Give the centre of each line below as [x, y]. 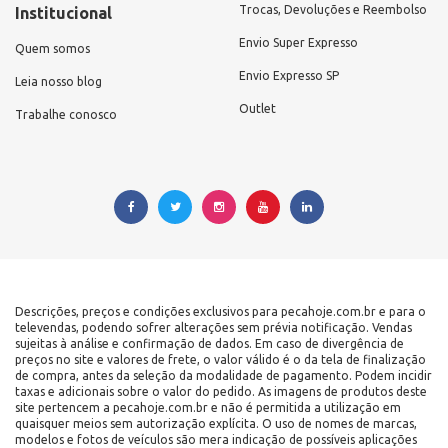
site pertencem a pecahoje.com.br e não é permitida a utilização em [208, 407]
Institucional [63, 12]
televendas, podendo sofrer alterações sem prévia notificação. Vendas [213, 327]
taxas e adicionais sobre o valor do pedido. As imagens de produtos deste [221, 391]
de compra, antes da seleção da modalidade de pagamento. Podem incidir [223, 375]
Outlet [257, 108]
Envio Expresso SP [289, 75]
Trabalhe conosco [66, 114]
